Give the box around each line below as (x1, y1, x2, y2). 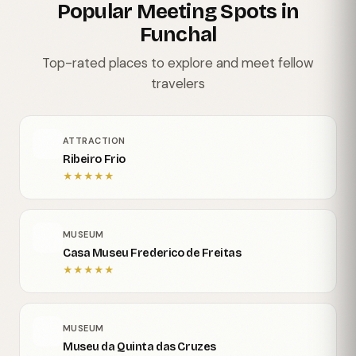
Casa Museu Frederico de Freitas (63, 246, 242, 261)
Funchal (139, 22, 217, 48)
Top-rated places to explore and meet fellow (42, 54, 314, 72)
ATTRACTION (63, 135, 126, 147)
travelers (151, 75, 205, 93)
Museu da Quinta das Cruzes (63, 340, 216, 354)
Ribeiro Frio (63, 153, 126, 167)
